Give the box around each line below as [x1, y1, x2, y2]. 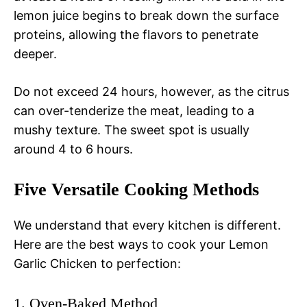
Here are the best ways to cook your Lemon [14, 237, 269, 252]
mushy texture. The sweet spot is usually [14, 123, 249, 138]
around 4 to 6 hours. [14, 142, 133, 157]
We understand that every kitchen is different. [14, 218, 281, 233]
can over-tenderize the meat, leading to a [14, 103, 254, 119]
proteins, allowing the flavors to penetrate [14, 27, 258, 42]
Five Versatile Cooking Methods [14, 180, 259, 200]
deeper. [14, 47, 57, 62]
